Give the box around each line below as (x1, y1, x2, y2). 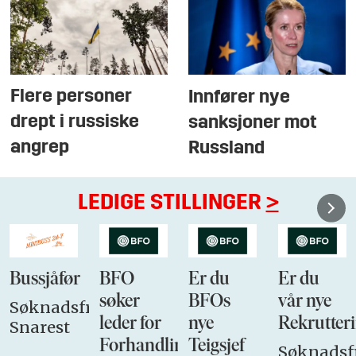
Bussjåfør (10, 270, 81, 290)
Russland (188, 139, 265, 159)
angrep (10, 138, 70, 158)
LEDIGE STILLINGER (77, 192, 266, 215)
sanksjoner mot (188, 114, 318, 133)
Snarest (10, 316, 71, 337)
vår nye (277, 292, 331, 312)
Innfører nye (188, 88, 291, 108)
